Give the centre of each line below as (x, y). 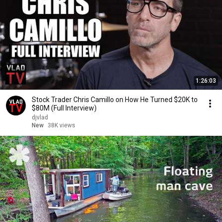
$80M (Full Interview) (64, 108)
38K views (61, 125)
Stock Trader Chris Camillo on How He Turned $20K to (115, 100)
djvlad (40, 117)
